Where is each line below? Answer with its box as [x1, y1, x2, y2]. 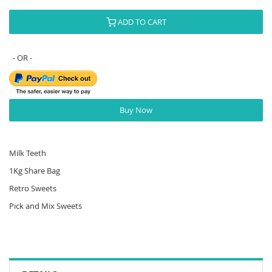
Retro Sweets [9, 182, 56, 194]
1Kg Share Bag [9, 165, 60, 176]
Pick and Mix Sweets [9, 200, 82, 211]
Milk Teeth [9, 147, 46, 158]
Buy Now [120, 104, 152, 115]
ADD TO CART [117, 16, 166, 27]
